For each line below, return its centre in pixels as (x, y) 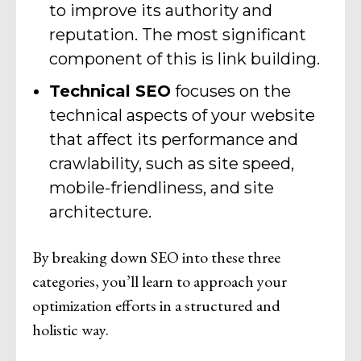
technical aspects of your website (182, 116)
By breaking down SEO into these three (156, 257)
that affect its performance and (174, 140)
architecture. (100, 212)
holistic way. (71, 330)
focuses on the (231, 91)
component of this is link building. (185, 59)
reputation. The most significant (178, 35)
